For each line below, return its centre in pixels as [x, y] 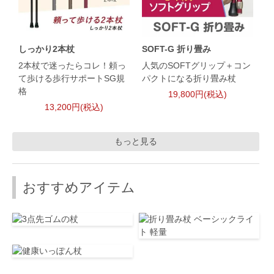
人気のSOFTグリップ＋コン [196, 65]
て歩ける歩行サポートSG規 [72, 78]
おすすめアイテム [79, 188]
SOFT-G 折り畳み [176, 49]
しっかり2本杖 [46, 49]
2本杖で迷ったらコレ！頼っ [72, 65]
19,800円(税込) [197, 94]
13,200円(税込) [74, 107]
